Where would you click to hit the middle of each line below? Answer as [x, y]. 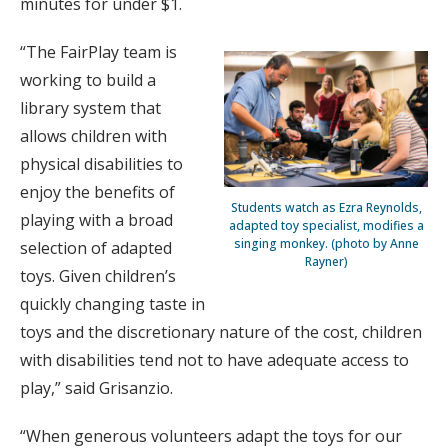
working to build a [88, 80]
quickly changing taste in [112, 304]
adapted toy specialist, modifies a [326, 226]
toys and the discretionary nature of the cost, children [221, 332]
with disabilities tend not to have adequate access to [214, 360]
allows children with [93, 136]
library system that [90, 108]
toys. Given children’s [98, 276]
